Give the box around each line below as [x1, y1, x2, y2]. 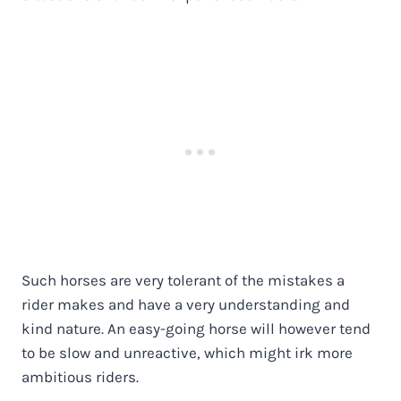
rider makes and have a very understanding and [21, 294, 350, 313]
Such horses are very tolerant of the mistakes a [21, 270, 345, 289]
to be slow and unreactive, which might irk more [21, 343, 353, 362]
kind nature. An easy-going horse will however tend [21, 319, 371, 337]
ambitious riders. [21, 367, 139, 386]
